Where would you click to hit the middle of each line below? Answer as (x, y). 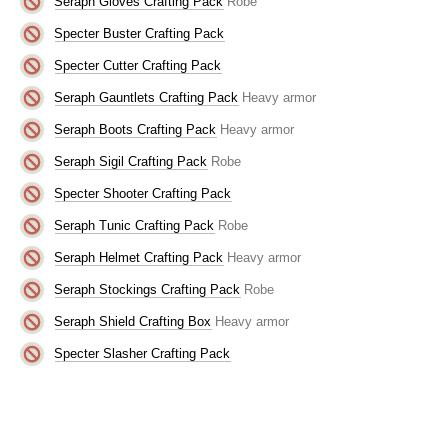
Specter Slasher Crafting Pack (142, 353)
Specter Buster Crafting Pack (139, 33)
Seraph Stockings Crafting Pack (147, 289)
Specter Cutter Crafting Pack (138, 65)
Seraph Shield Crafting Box (133, 321)
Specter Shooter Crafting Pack (143, 193)
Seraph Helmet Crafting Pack (139, 257)
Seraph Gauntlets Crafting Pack (146, 97)
